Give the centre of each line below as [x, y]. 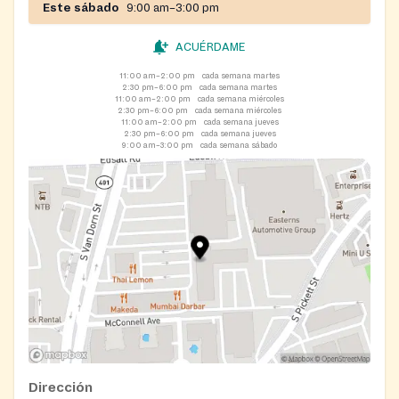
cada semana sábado [239, 145]
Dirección [61, 388]
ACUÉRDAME [210, 47]
